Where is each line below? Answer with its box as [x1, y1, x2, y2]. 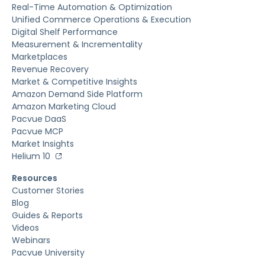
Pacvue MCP [12, 125, 63, 137]
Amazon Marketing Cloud [12, 100, 116, 112]
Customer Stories [12, 184, 84, 196]
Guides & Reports [12, 209, 83, 221]
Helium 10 [12, 150, 50, 162]
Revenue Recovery [12, 63, 89, 75]
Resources [12, 172, 57, 184]
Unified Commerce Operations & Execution [12, 13, 191, 25]
